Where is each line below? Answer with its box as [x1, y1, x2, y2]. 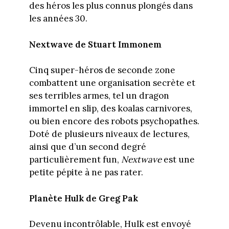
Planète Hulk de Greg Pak [29, 192, 138, 204]
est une [161, 154, 195, 166]
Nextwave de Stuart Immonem [29, 38, 162, 50]
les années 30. [29, 13, 87, 25]
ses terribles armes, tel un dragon [29, 90, 169, 102]
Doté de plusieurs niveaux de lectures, [29, 128, 190, 140]
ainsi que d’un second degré [29, 141, 146, 153]
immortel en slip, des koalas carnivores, [29, 103, 192, 114]
